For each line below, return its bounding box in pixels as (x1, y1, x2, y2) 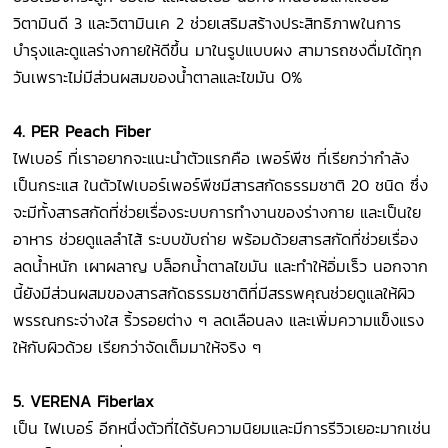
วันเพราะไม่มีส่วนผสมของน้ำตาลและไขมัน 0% (13, 65, 303, 90)
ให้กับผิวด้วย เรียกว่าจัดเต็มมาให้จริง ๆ (13, 335, 262, 360)
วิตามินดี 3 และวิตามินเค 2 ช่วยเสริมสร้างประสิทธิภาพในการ (13, 11, 402, 36)
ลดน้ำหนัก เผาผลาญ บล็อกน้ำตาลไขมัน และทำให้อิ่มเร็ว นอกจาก (13, 254, 429, 279)
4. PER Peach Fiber (13, 119, 152, 144)
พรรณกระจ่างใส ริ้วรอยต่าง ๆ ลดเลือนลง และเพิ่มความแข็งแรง (13, 308, 425, 333)
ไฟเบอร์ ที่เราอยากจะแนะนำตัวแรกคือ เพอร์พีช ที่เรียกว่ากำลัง (13, 146, 410, 171)
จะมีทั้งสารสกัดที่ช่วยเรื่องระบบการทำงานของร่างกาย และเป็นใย (13, 200, 422, 225)
